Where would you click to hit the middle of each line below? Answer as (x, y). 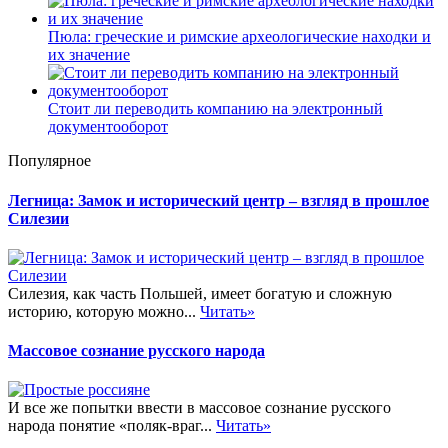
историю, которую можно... (104, 311)
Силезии (38, 218)
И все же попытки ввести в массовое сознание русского (199, 408)
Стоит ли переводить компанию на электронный (215, 109)
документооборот (108, 127)
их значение (89, 55)
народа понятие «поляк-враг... (112, 426)
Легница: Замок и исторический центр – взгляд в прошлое (218, 200)
